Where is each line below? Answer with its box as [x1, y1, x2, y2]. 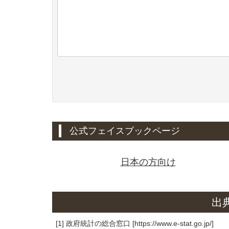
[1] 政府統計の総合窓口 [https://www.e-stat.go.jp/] [56, 219, 214, 227]
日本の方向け [120, 157, 176, 168]
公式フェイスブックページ [70, 125, 180, 136]
